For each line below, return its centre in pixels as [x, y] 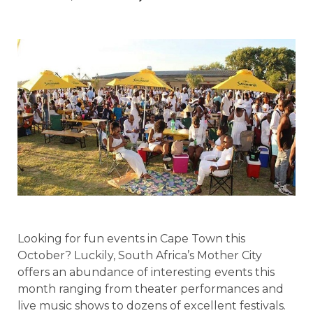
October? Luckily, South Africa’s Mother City [140, 255]
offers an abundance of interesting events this [146, 272]
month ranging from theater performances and [151, 289]
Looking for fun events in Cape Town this [131, 238]
